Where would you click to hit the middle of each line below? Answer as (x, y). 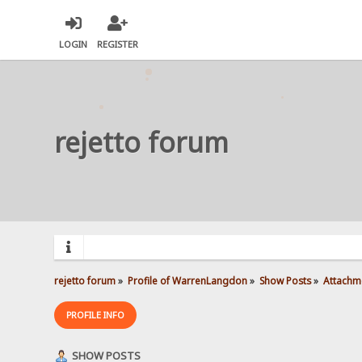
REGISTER (118, 44)
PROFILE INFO (96, 314)
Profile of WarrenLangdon (188, 280)
